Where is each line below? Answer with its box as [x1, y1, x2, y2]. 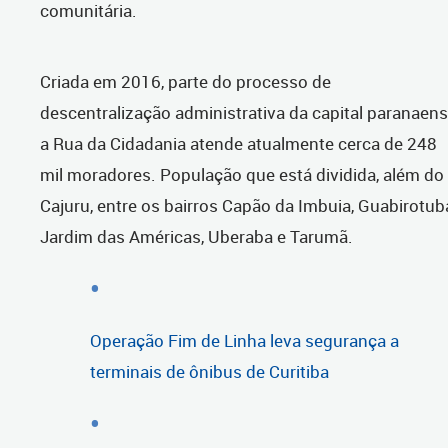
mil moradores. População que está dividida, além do [40, 163, 444, 187]
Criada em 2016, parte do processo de [40, 70, 331, 94]
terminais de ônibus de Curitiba [90, 360, 329, 384]
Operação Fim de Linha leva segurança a [90, 329, 399, 353]
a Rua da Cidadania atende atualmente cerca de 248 [40, 132, 437, 156]
